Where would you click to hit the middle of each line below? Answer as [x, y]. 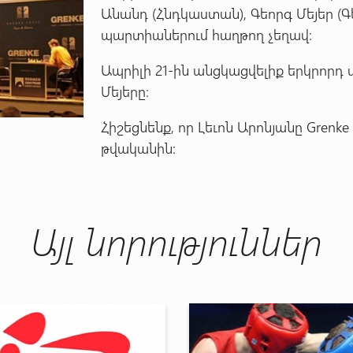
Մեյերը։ [125, 92]
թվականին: [139, 149]
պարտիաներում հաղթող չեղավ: [207, 35]
